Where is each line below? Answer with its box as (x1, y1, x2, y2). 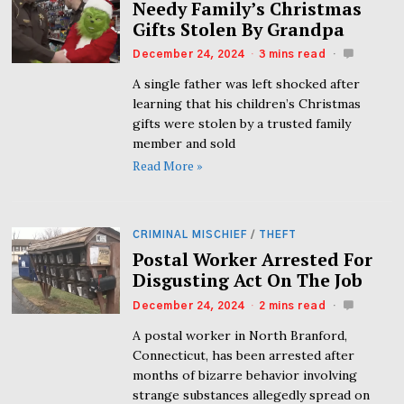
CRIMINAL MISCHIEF (133, 230, 248, 241)
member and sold (133, 135, 236, 152)
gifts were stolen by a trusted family (133, 115, 352, 133)
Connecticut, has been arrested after (133, 346, 355, 363)
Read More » (133, 157, 204, 175)
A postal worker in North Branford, (133, 326, 348, 344)
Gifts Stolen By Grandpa (133, 17, 345, 41)
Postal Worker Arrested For (133, 247, 373, 271)
